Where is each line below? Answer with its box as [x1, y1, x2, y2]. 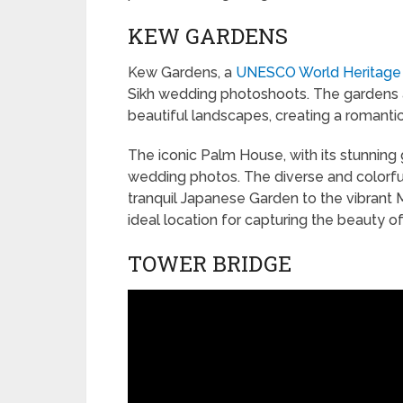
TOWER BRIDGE [128, 249, 291, 279]
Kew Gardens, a [128, 64, 236, 82]
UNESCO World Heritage [236, 64, 401, 82]
